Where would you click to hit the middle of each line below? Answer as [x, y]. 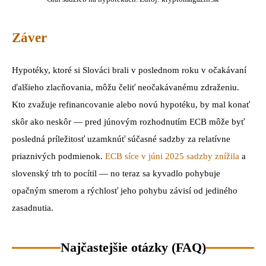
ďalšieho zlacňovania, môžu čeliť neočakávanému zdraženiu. [126, 88]
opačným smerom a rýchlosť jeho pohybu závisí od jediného [125, 191]
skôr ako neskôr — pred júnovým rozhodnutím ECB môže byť [128, 122]
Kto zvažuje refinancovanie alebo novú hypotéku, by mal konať [131, 105]
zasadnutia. [33, 208]
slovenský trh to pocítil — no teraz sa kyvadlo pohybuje [116, 174]
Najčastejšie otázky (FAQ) [133, 248]
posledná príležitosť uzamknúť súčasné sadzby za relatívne [121, 139]
